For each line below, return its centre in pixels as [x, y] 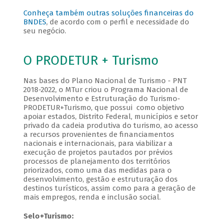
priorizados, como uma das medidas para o [97, 170]
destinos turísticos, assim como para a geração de [109, 188]
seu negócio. [45, 31]
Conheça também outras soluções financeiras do [108, 13]
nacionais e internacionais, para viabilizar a [98, 143]
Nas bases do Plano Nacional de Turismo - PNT [105, 80]
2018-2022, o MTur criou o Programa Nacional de [106, 89]
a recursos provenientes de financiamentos [99, 134]
